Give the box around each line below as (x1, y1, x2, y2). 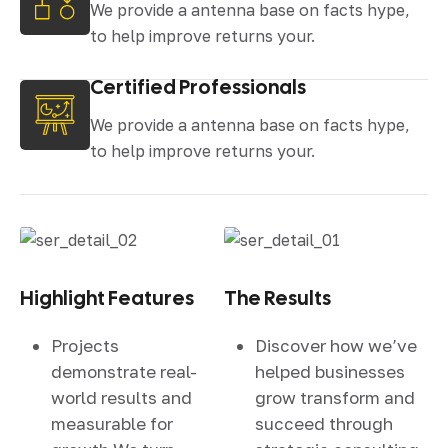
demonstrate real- (51, 360, 197, 382)
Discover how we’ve (255, 334, 417, 356)
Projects (51, 334, 119, 356)
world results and (51, 386, 192, 408)
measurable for (51, 412, 173, 434)
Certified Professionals (90, 73, 306, 100)
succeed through (255, 412, 393, 434)
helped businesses (255, 360, 405, 382)
